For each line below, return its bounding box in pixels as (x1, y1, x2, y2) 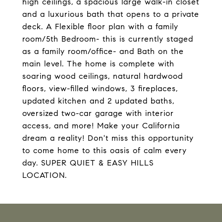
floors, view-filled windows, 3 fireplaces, (22, 84, 178, 93)
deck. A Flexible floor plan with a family (22, 22, 178, 31)
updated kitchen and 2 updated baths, (22, 96, 174, 106)
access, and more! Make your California (22, 121, 180, 130)
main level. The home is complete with (22, 59, 174, 68)
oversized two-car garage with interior (22, 109, 174, 118)
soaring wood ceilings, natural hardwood (22, 71, 183, 81)
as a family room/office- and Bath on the (22, 47, 184, 56)
